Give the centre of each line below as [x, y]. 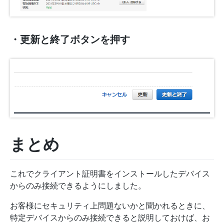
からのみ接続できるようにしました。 [78, 186]
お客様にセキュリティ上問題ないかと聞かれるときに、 [110, 206]
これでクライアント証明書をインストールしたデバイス [110, 174]
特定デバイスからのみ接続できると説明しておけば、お [110, 218]
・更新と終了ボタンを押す [70, 39]
